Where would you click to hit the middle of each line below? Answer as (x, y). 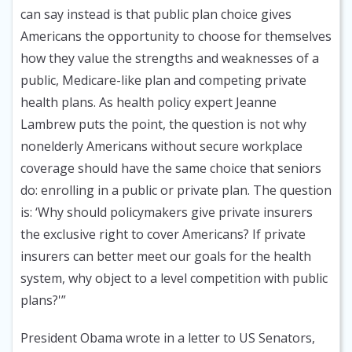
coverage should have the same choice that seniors (171, 169)
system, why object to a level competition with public (174, 279)
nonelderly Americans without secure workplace (161, 147)
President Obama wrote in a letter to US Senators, (168, 338)
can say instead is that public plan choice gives (156, 15)
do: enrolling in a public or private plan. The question (176, 191)
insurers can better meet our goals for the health (166, 257)
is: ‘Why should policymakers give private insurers (167, 213)
